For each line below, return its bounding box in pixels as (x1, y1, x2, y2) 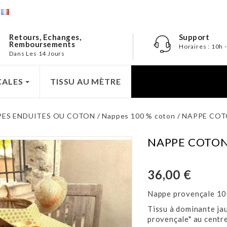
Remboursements (9, 40, 75, 49)
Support (178, 32, 210, 42)
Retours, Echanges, (9, 32, 82, 42)
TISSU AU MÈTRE (50, 77, 121, 86)
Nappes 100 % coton (102, 111, 175, 120)
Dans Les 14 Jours (9, 50, 65, 57)
